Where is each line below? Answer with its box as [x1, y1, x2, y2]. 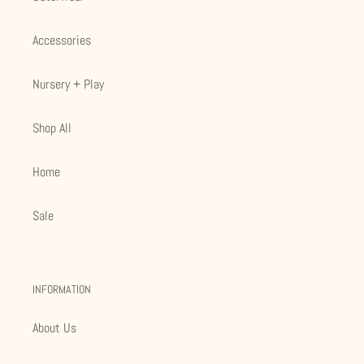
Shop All [32, 119, 71, 137]
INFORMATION [32, 282, 91, 297]
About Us [32, 318, 76, 336]
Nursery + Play [32, 76, 104, 93]
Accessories [32, 32, 91, 50]
